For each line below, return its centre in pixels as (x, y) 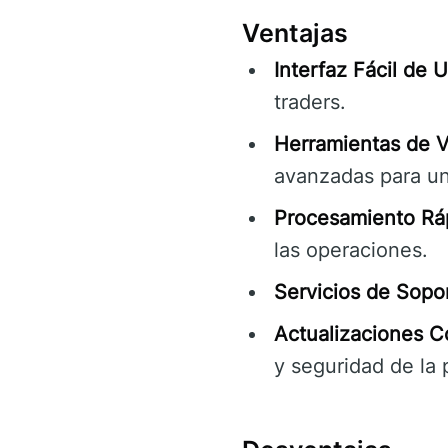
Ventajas (295, 32)
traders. (310, 101)
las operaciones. (351, 249)
